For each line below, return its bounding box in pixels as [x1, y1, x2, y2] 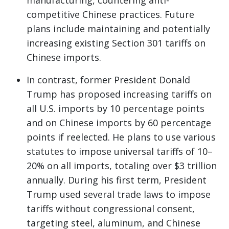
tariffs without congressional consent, [27, 202, 195, 215]
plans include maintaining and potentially [27, 22, 210, 35]
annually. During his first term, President [27, 174, 207, 187]
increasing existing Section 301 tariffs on [27, 37, 205, 50]
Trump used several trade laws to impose [27, 188, 211, 201]
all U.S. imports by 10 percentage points [27, 102, 204, 115]
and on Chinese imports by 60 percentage [27, 117, 211, 129]
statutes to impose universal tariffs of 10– [27, 145, 213, 158]
